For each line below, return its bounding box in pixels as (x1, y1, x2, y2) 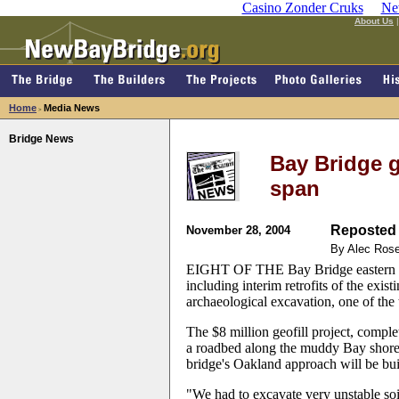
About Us (354, 16, 394, 26)
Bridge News (9, 133, 74, 145)
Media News (44, 102, 100, 113)
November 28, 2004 (186, 224, 290, 237)
